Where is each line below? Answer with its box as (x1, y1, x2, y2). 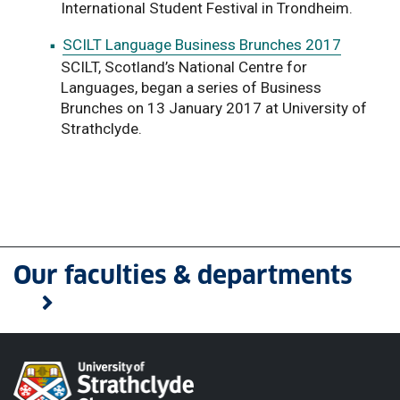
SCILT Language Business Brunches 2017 (62, 35, 341, 54)
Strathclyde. (61, 119, 142, 137)
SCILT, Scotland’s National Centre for (61, 57, 307, 76)
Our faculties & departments (13, 259, 353, 291)
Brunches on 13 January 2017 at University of (61, 98, 367, 117)
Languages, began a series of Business (61, 78, 321, 96)
